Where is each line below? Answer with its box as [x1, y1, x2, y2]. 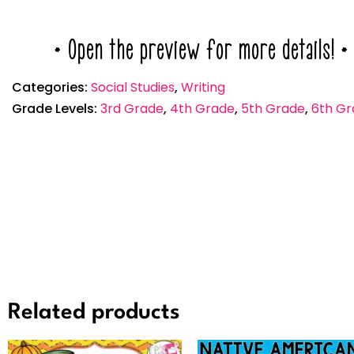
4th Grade [170, 100, 235, 119]
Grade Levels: [12, 100, 100, 119]
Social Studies [91, 78, 175, 97]
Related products [8, 302, 180, 325]
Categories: [12, 78, 91, 97]
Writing [181, 78, 225, 97]
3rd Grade [100, 100, 164, 119]
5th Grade [241, 100, 305, 119]
